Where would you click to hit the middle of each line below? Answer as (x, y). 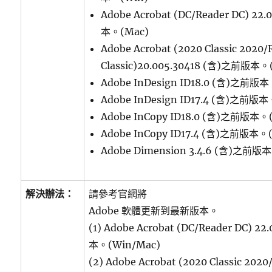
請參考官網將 (118, 194)
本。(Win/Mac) (125, 245)
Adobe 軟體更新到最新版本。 (154, 211)
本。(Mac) (125, 32)
